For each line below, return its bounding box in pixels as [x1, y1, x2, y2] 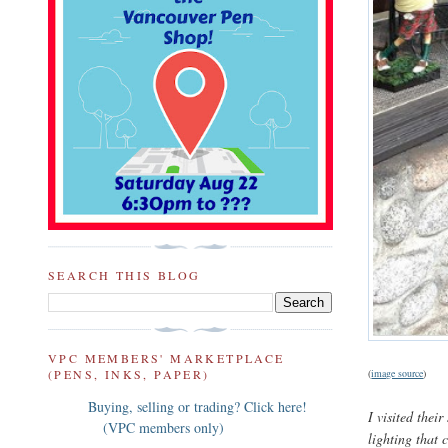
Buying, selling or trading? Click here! [88, 396, 307, 416]
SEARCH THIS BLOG [48, 266, 201, 283]
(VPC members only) [103, 417, 224, 437]
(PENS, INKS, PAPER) [48, 365, 210, 382]
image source [371, 366, 424, 380]
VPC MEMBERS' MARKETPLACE [48, 349, 285, 366]
